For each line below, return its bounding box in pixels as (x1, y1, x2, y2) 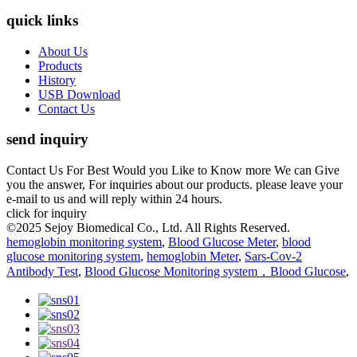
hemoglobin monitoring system (6, 235, 162, 249)
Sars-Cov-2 (245, 249, 302, 264)
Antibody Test (6, 265, 78, 279)
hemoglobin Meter (147, 249, 238, 264)
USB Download (38, 87, 120, 101)
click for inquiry (6, 206, 87, 221)
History (38, 73, 76, 87)
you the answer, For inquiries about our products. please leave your (6, 178, 343, 192)
